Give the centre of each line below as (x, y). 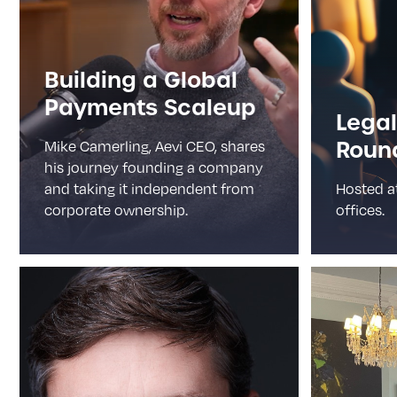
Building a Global (141, 80)
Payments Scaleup (150, 108)
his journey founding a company (154, 167)
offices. (360, 210)
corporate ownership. (116, 210)
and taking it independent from (149, 189)
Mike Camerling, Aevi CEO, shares (155, 146)
